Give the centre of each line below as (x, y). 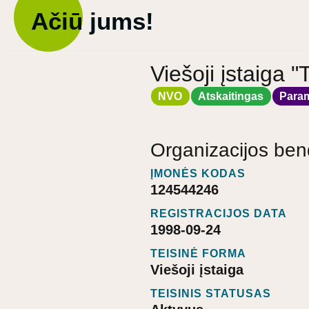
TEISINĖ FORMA (198, 254)
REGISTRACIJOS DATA (219, 214)
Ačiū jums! (92, 21)
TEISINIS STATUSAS (211, 294)
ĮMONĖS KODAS (198, 174)
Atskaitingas (231, 96)
